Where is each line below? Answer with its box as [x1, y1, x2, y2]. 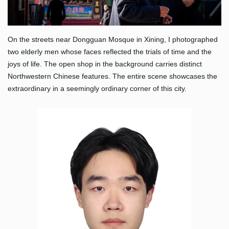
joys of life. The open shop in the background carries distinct [8, 60, 202, 68]
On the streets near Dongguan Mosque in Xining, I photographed [8, 35, 218, 44]
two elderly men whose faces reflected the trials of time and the [8, 48, 212, 56]
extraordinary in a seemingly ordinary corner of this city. [8, 84, 187, 93]
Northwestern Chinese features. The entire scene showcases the [8, 72, 217, 81]
